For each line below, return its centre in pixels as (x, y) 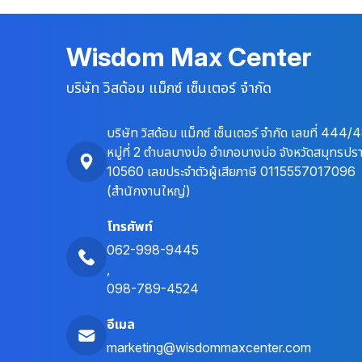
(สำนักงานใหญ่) (149, 190)
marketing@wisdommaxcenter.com (209, 347)
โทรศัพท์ (130, 226)
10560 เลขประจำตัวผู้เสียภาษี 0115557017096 (231, 171)
